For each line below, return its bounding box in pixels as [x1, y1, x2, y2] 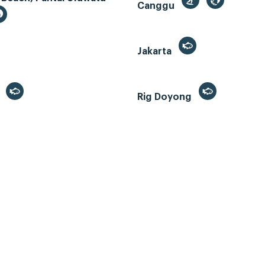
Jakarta [137, 47, 174, 57]
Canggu [137, 1, 177, 11]
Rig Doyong [137, 92, 194, 102]
